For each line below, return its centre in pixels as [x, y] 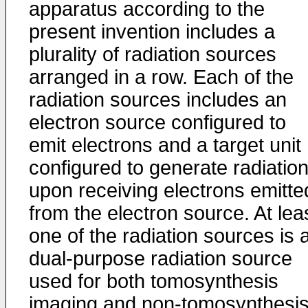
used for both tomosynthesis [154, 281]
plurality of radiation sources [153, 54]
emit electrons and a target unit [165, 145]
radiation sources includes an [158, 100]
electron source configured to [157, 122]
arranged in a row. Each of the [161, 77]
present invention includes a [152, 32]
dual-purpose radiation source [161, 258]
